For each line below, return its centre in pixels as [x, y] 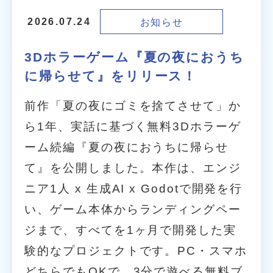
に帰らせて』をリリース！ [111, 76]
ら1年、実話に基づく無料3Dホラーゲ [133, 126]
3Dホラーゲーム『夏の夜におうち [134, 57]
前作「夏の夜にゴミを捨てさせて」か [133, 105]
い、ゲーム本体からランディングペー [133, 209]
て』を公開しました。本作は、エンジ [133, 168]
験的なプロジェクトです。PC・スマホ [136, 250]
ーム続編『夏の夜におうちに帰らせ [126, 147]
